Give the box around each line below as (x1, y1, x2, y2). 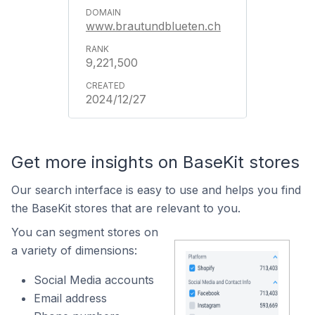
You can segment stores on (11, 225, 158, 239)
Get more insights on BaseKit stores (11, 152, 300, 172)
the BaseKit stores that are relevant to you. (11, 201, 240, 215)
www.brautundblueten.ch (86, 19, 221, 33)
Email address (34, 291, 107, 305)
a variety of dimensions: (11, 243, 137, 257)
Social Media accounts (34, 273, 154, 287)
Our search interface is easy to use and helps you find (11, 183, 301, 197)
